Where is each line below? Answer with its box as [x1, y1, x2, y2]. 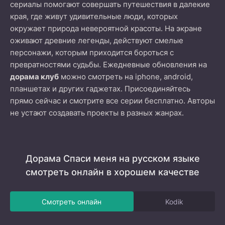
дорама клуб [10, 72, 59, 81]
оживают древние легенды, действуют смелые [10, 36, 183, 45]
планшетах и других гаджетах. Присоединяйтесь [10, 84, 190, 93]
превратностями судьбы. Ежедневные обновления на [10, 60, 207, 69]
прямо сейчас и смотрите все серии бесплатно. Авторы [10, 96, 215, 105]
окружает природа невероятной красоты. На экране [10, 24, 202, 33]
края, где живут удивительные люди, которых [10, 12, 178, 21]
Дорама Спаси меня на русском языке [25, 153, 200, 164]
